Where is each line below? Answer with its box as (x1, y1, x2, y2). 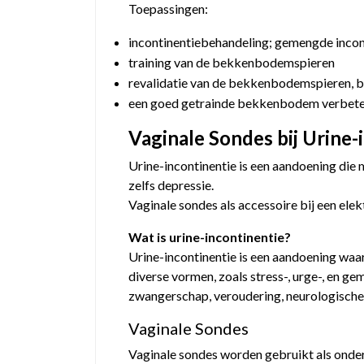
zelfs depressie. (128, 177, 214, 193)
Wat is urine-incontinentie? (128, 229, 291, 245)
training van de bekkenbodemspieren (128, 54, 335, 70)
